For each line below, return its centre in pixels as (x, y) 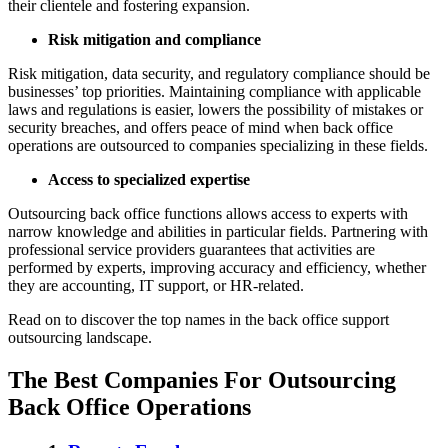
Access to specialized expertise (149, 180)
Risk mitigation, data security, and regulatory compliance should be (219, 74)
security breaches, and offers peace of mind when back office (200, 128)
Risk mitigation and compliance (154, 40)
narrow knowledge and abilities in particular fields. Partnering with (218, 232)
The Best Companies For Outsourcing (202, 380)
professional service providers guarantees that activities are (191, 250)
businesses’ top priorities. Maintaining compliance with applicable (214, 92)
